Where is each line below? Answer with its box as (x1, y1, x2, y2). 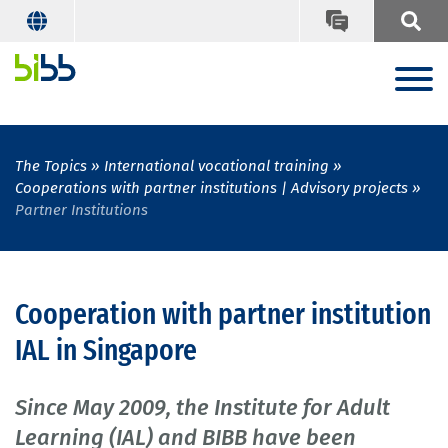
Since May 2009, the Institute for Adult (15, 394, 390, 422)
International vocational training (104, 157, 329, 176)
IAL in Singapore (15, 332, 197, 369)
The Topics (15, 157, 87, 176)
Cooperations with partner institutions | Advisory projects (15, 179, 408, 198)
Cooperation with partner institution (15, 296, 431, 333)
